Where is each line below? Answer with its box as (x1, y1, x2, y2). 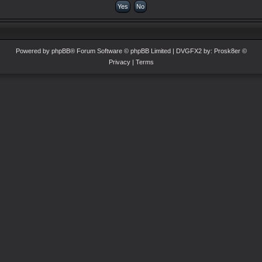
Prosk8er (213, 47, 240, 54)
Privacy (108, 58, 130, 65)
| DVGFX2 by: (170, 47, 214, 54)
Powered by (15, 47, 51, 54)
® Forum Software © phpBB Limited (70, 47, 171, 54)
